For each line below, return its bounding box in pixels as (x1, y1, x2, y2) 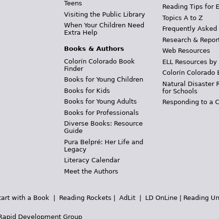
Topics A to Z (162, 14, 203, 22)
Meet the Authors (64, 167, 118, 175)
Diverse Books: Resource (64, 120, 143, 128)
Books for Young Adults (64, 98, 137, 106)
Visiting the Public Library (64, 10, 145, 18)
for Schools (162, 87, 198, 95)
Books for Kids (64, 87, 110, 94)
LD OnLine (145, 194, 177, 202)
